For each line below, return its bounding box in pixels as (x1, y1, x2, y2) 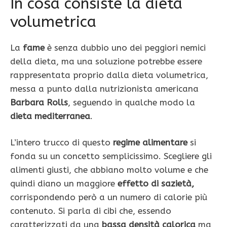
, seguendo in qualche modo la (68, 97, 195, 107)
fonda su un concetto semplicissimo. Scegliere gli (10, 151, 212, 162)
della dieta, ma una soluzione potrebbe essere (10, 56, 202, 66)
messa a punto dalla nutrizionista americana (10, 83, 199, 94)
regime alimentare (110, 137, 187, 148)
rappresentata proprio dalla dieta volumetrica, (10, 69, 208, 80)
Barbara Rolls (10, 97, 68, 107)
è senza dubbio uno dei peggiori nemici (45, 42, 206, 53)
